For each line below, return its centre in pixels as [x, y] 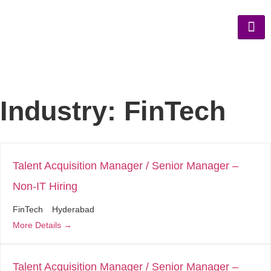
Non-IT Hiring [45, 186]
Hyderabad [73, 209]
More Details [38, 225]
